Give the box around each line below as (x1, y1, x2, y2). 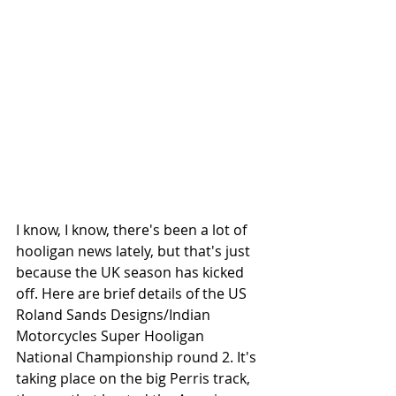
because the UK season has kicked (16, 262, 247, 282)
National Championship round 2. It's (16, 346, 260, 367)
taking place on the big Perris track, (16, 368, 254, 388)
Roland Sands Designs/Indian (16, 304, 214, 324)
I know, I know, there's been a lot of (16, 219, 250, 240)
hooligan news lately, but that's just (16, 240, 254, 261)
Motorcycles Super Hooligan (16, 325, 208, 346)
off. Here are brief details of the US (16, 283, 250, 303)
